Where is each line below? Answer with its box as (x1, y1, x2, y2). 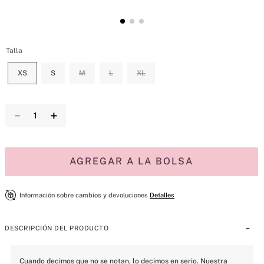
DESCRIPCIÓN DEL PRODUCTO (5, 225, 108, 232)
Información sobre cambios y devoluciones (19, 192, 148, 199)
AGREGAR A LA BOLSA (70, 156, 193, 167)
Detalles (150, 192, 174, 199)
